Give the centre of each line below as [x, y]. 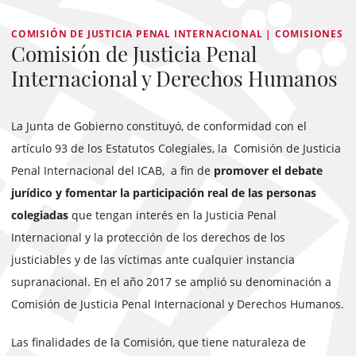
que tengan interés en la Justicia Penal [172, 215]
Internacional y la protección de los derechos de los [148, 237]
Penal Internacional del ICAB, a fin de [112, 170]
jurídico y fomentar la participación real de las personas [164, 193]
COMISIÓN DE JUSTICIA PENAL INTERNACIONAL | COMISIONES [177, 34]
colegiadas [40, 215]
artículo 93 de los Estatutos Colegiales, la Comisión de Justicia [176, 148]
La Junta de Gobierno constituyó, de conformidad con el [159, 126]
